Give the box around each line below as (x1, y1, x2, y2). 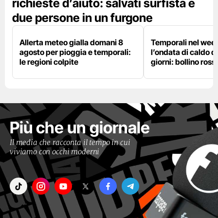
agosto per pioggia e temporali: (19, 47, 131, 57)
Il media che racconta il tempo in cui (10, 138, 130, 147)
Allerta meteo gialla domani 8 (19, 37, 123, 48)
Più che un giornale (10, 118, 150, 138)
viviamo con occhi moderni (10, 147, 100, 157)
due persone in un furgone (12, 11, 153, 25)
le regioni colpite (19, 57, 78, 67)
